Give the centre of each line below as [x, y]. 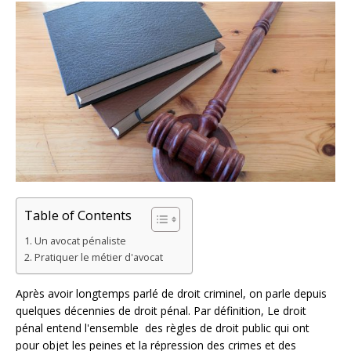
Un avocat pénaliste [80, 241]
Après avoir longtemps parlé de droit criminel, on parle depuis [171, 294]
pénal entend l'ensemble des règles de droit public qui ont [163, 328]
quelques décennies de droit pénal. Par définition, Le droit [161, 311]
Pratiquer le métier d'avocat [98, 258]
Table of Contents [78, 215]
